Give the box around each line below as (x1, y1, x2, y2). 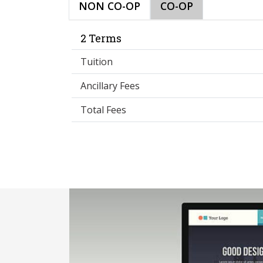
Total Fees (80, 103, 126, 116)
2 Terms (80, 31, 122, 45)
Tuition (80, 55, 113, 68)
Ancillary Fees (80, 79, 140, 92)
